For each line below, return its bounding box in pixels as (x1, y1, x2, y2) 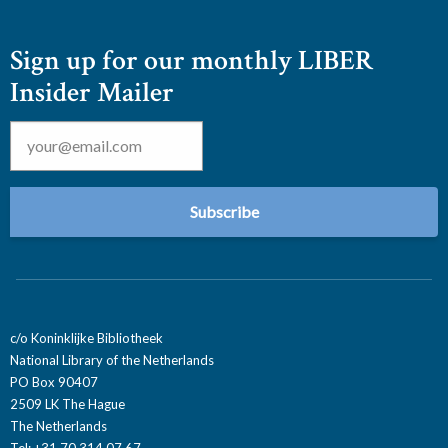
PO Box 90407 (10, 373, 98, 390)
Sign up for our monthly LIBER (10, 41, 374, 79)
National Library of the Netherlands (10, 351, 214, 368)
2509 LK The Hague (10, 395, 125, 412)
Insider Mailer (10, 73, 174, 111)
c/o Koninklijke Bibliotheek (10, 329, 163, 346)
